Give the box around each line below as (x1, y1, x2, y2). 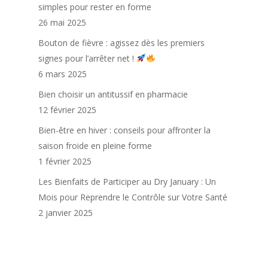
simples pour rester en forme (38, 1, 151, 13)
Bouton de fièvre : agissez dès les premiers (38, 37, 205, 48)
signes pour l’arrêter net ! (38, 53, 136, 64)
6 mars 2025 (38, 68, 87, 80)
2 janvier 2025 (38, 207, 93, 218)
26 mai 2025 (38, 17, 86, 28)
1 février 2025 (38, 156, 92, 167)
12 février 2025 (38, 104, 96, 115)
